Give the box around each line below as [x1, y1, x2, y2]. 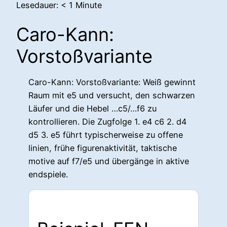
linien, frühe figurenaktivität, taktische [28, 143, 177, 154]
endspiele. [28, 169, 68, 180]
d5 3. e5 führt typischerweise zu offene [28, 130, 183, 140]
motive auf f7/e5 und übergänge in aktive [28, 156, 189, 167]
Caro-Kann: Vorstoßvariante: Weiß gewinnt [28, 77, 196, 88]
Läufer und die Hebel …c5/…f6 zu [28, 103, 157, 114]
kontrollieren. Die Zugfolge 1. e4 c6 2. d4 [28, 117, 186, 127]
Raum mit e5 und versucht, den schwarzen [28, 90, 195, 101]
